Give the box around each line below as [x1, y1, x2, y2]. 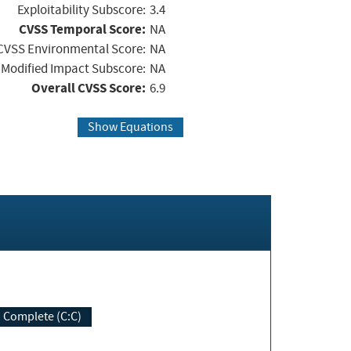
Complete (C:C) [3, 309, 81, 325]
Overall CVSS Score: [31, 78, 146, 97]
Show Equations [87, 119, 173, 136]
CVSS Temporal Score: [19, 20, 146, 38]
